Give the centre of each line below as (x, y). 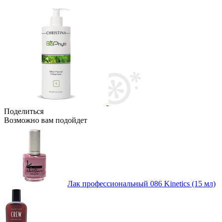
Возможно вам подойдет (46, 120)
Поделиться (24, 111)
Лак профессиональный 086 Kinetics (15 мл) (141, 184)
